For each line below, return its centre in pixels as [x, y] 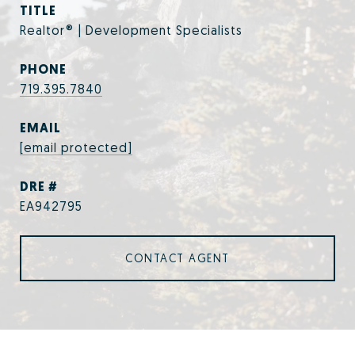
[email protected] [76, 147]
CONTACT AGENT [177, 258]
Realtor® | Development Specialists [131, 30]
